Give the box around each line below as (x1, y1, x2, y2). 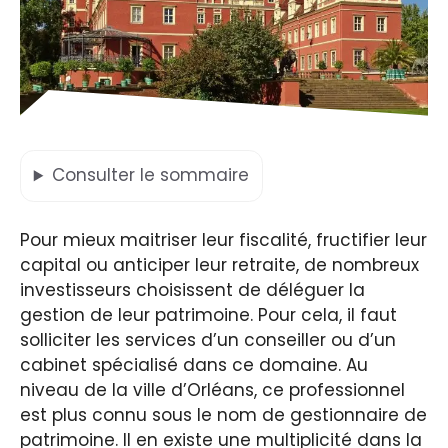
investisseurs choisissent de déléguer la (20, 277, 365, 302)
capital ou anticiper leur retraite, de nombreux (20, 252, 419, 277)
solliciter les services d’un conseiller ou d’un (20, 327, 396, 352)
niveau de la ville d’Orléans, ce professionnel (20, 377, 405, 402)
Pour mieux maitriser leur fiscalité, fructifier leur (20, 227, 427, 252)
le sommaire (139, 163, 249, 188)
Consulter (51, 163, 140, 188)
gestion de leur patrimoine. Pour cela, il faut (20, 302, 397, 327)
